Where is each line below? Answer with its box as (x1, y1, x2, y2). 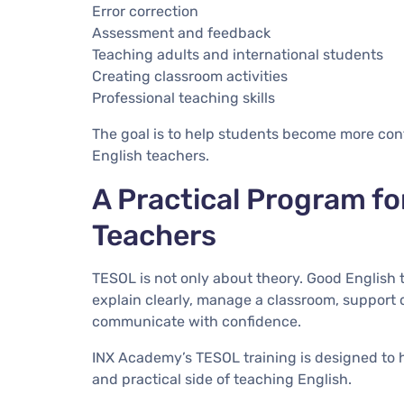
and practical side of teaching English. (92, 370, 352, 388)
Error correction (92, 2, 198, 20)
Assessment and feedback (92, 23, 271, 41)
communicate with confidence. (92, 312, 301, 330)
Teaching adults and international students (92, 45, 383, 63)
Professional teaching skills (92, 88, 275, 106)
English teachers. (92, 146, 209, 164)
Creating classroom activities (92, 67, 288, 85)
